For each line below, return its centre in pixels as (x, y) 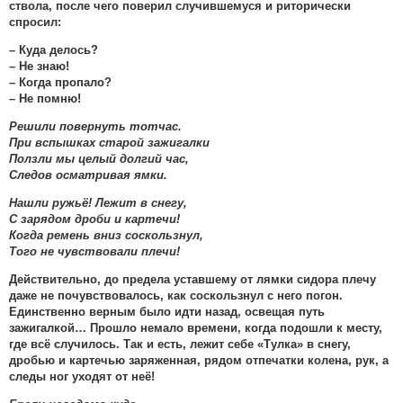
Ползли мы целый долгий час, (99, 159)
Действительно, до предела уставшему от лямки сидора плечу (193, 280)
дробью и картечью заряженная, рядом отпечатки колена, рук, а (199, 361)
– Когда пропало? (60, 83)
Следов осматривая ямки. (88, 175)
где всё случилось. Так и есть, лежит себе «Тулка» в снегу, (180, 345)
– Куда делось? (54, 50)
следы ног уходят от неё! (82, 377)
